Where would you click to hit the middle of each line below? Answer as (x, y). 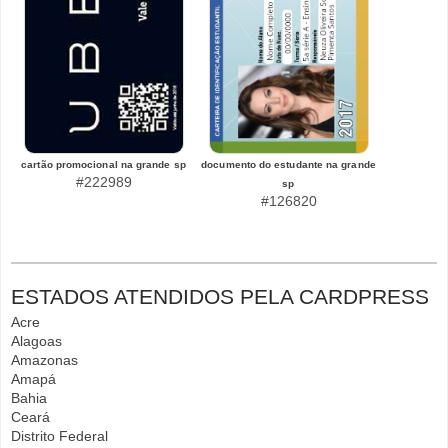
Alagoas (36, 341)
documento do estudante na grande (288, 164)
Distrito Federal (59, 436)
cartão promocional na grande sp (103, 164)
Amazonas (44, 360)
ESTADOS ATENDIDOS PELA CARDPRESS (220, 296)
